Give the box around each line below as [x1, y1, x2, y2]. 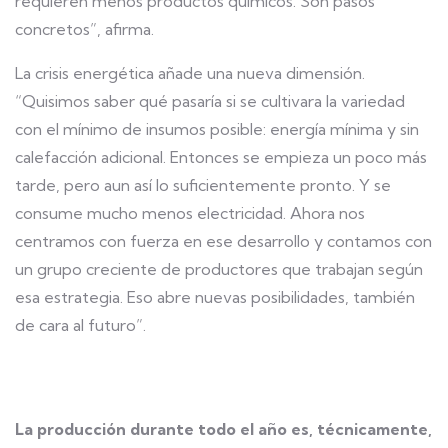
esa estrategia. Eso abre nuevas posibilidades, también [15, 287, 415, 307]
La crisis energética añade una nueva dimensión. [15, 63, 365, 83]
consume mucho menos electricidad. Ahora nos [15, 203, 365, 223]
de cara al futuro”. [15, 315, 146, 335]
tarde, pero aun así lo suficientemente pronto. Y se [15, 175, 391, 195]
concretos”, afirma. [15, 19, 154, 39]
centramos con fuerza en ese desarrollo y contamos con [15, 231, 432, 251]
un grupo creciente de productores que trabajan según [15, 259, 423, 279]
